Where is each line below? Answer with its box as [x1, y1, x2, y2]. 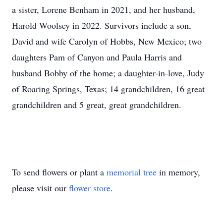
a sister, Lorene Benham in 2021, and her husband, [12, 3, 195, 15]
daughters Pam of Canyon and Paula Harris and [12, 51, 182, 63]
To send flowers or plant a [12, 166, 107, 178]
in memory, [157, 166, 200, 178]
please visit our [12, 182, 69, 194]
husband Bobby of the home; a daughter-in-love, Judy [12, 67, 204, 79]
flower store [69, 182, 111, 194]
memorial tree [107, 166, 157, 178]
